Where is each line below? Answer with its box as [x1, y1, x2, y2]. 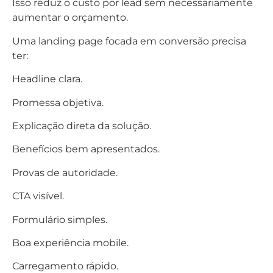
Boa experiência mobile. [12, 236, 129, 249]
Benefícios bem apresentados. [12, 143, 160, 155]
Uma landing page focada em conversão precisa [12, 35, 246, 47]
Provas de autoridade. [12, 166, 118, 179]
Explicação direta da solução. [12, 119, 151, 132]
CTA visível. [12, 190, 64, 202]
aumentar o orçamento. [12, 12, 128, 24]
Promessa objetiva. [12, 96, 104, 108]
